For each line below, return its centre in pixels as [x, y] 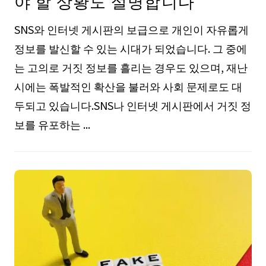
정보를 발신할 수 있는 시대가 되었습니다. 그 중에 [130, 48]
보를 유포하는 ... [52, 124]
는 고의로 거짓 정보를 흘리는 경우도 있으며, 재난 [131, 67]
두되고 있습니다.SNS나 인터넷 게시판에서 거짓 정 [132, 105]
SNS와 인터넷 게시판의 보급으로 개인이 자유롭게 [131, 29]
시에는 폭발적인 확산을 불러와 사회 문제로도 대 [128, 86]
